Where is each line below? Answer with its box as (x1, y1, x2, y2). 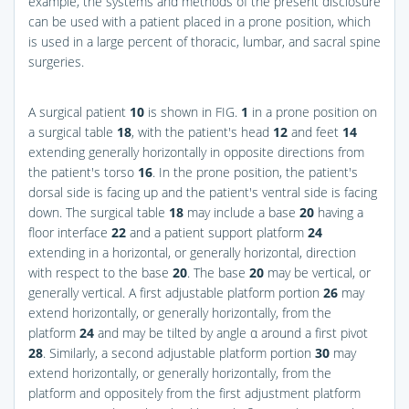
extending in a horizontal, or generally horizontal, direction (28, 243, 356, 261)
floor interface (28, 223, 111, 241)
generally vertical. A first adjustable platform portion (28, 283, 323, 301)
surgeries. (28, 52, 84, 70)
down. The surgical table (28, 203, 169, 221)
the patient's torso (28, 163, 138, 181)
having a (314, 203, 363, 221)
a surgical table (28, 122, 117, 141)
